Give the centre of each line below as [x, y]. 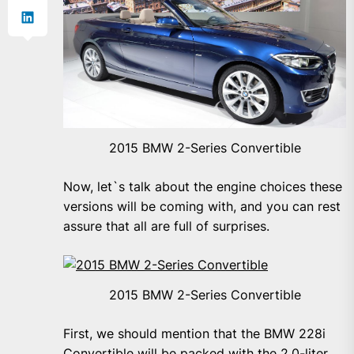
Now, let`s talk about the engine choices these [203, 187]
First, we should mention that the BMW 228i [194, 334]
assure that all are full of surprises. [166, 226]
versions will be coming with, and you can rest [202, 207]
